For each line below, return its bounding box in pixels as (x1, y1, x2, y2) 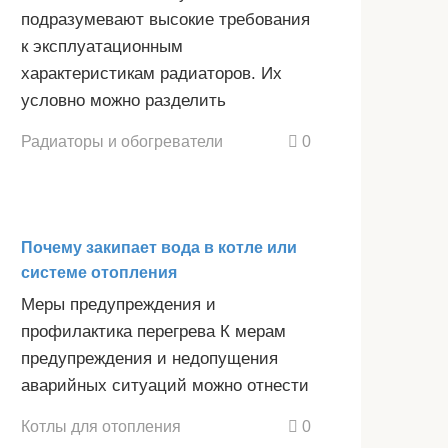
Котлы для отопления (21, 416, 181, 435)
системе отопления (21, 264, 177, 282)
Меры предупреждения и (21, 295, 216, 315)
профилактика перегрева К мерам (21, 322, 286, 342)
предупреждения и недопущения (21, 349, 278, 369)
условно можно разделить (21, 91, 226, 111)
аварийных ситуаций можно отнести (21, 376, 309, 396)
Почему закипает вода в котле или (21, 239, 297, 257)
